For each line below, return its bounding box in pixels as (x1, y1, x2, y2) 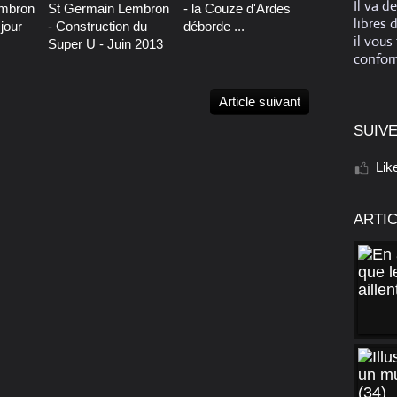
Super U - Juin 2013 (48, 36, 163, 52)
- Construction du (48, 19, 147, 35)
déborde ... (183, 19, 245, 35)
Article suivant (219, 94, 300, 110)
